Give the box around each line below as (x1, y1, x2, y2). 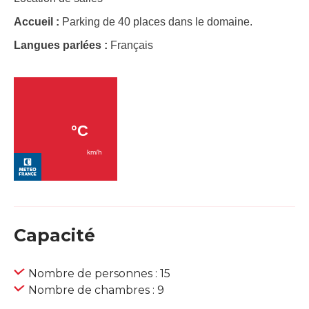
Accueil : (14, 16, 62, 28)
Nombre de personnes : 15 (28, 267, 170, 281)
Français (110, 39, 153, 52)
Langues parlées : (14, 39, 110, 52)
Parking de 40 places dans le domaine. (62, 16, 252, 28)
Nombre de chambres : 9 (28, 283, 164, 297)
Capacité (14, 225, 95, 246)
